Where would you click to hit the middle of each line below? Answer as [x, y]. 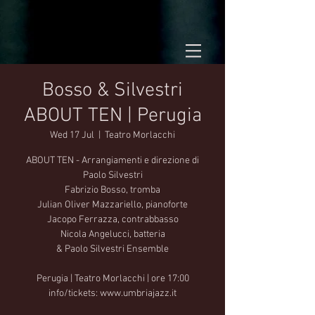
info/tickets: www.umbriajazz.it [112, 294]
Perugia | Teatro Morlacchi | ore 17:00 [112, 279]
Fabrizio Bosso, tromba [112, 190]
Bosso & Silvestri [112, 91]
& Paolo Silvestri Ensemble [112, 249]
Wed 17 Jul [72, 135]
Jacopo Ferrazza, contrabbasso [112, 220]
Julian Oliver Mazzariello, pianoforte [112, 205]
